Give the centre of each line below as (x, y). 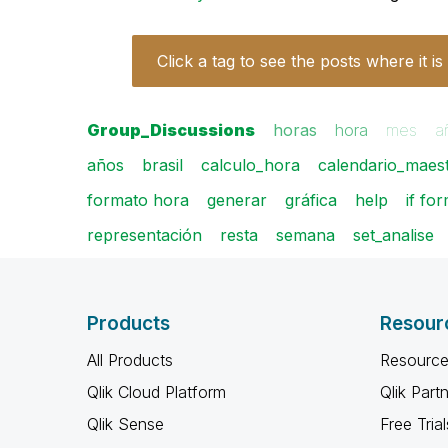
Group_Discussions (171, 130)
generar (237, 200)
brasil (162, 165)
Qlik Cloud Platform (156, 392)
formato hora (138, 200)
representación (144, 235)
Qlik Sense (125, 424)
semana (305, 235)
